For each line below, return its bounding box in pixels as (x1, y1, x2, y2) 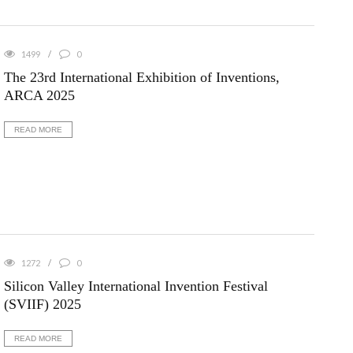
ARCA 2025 (3, 87, 75, 104)
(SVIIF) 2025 (3, 295, 81, 312)
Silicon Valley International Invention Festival (3, 277, 268, 294)
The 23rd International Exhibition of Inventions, (3, 69, 280, 86)
